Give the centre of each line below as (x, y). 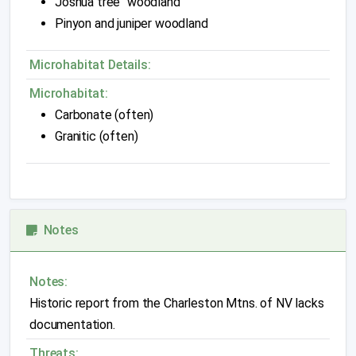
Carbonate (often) (104, 115)
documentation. (74, 325)
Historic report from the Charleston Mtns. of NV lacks (177, 303)
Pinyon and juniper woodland (132, 23)
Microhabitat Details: (90, 65)
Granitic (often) (97, 136)
